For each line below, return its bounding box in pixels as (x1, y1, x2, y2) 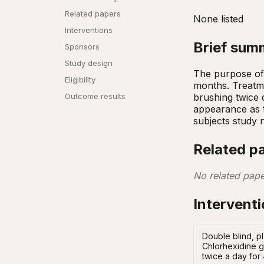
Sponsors (65, 42, 100, 51)
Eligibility (65, 75, 95, 84)
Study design (65, 58, 113, 68)
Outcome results (65, 91, 126, 101)
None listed (193, 12, 243, 25)
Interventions (65, 25, 113, 35)
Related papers (65, 9, 121, 18)
